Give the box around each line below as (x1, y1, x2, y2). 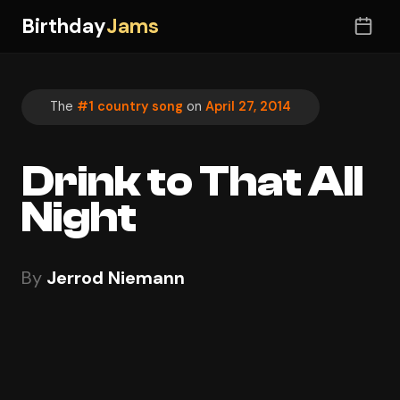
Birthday (21, 12, 106, 39)
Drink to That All (21, 156, 363, 206)
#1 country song (77, 98, 183, 115)
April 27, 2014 (205, 98, 291, 115)
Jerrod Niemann (46, 265, 185, 289)
